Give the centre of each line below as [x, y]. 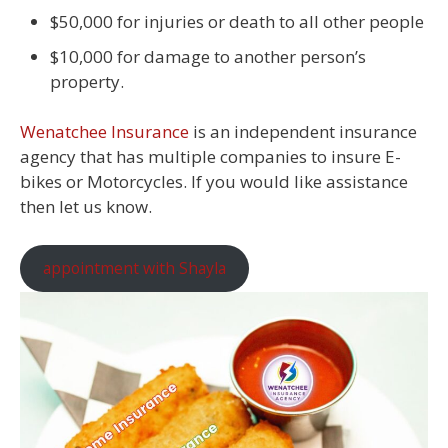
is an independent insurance [303, 132]
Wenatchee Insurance [104, 132]
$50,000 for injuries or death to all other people [237, 21]
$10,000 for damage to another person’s [208, 56]
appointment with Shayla [134, 268]
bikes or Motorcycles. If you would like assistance [214, 182]
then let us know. [86, 207]
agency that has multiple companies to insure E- [210, 157]
